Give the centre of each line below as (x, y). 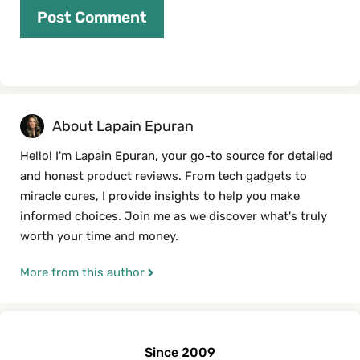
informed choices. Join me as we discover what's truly (174, 217)
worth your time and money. (99, 237)
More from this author (82, 273)
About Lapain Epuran (123, 127)
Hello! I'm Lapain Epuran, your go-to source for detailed (176, 156)
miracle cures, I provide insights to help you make (160, 196)
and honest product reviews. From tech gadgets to (164, 176)
